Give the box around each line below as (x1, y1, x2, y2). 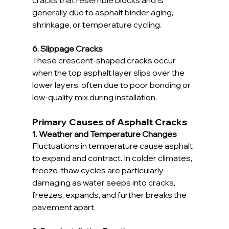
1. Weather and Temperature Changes (32, 128, 177, 139)
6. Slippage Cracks (32, 43, 103, 54)
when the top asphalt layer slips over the (32, 67, 186, 78)
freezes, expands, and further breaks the (32, 189, 188, 200)
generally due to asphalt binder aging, (32, 7, 175, 17)
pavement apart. (32, 201, 96, 212)
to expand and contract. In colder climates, (32, 152, 194, 163)
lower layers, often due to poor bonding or (32, 79, 192, 90)
